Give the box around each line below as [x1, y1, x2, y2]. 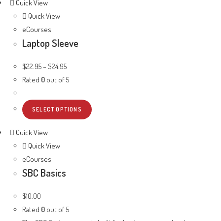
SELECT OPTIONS [32, 106, 82, 113]
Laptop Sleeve [22, 37, 78, 49]
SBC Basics [22, 166, 66, 179]
